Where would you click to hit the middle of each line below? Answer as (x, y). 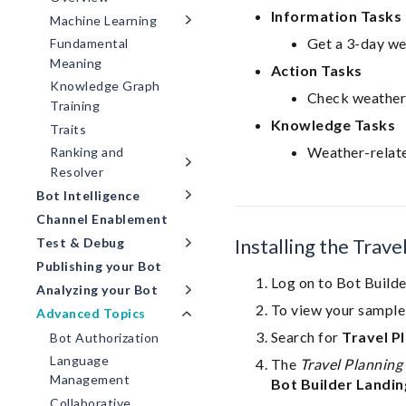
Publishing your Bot (99, 266)
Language (79, 361)
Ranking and (87, 152)
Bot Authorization (105, 338)
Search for (306, 337)
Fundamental (89, 43)
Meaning (76, 63)
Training (75, 106)
